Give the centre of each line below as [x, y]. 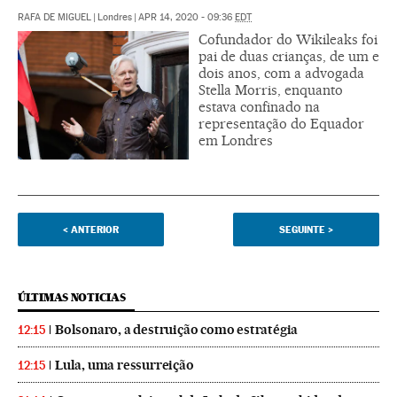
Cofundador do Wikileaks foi [288, 39]
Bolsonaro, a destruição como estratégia [177, 329]
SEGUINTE [302, 229]
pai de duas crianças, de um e [289, 56]
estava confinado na [259, 106]
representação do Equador [281, 123]
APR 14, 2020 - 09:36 [187, 17]
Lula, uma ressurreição [125, 365]
